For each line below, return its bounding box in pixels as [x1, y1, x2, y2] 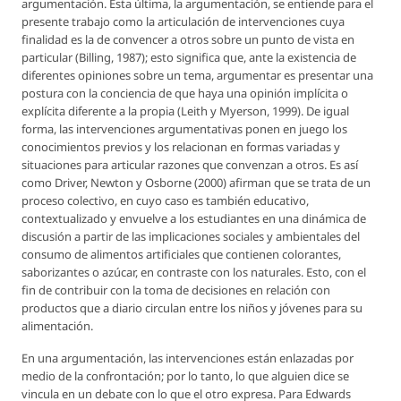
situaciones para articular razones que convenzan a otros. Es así [21, 157, 358, 174]
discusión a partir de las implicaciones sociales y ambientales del [21, 228, 360, 245]
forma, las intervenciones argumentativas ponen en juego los [21, 121, 347, 138]
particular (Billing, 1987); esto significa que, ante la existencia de [21, 49, 356, 66]
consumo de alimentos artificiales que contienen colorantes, [21, 246, 341, 263]
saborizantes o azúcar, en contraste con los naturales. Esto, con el [21, 264, 366, 281]
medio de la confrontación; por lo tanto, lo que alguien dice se [21, 368, 349, 385]
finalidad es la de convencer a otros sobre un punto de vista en [21, 31, 354, 48]
